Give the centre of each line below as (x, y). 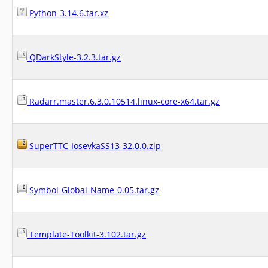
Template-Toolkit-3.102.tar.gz (86, 234)
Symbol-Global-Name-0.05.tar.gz (93, 190)
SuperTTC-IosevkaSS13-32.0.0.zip (94, 146)
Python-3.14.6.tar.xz (68, 13)
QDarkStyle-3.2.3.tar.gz (74, 57)
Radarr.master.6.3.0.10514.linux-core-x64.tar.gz (123, 101)
